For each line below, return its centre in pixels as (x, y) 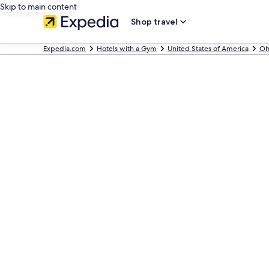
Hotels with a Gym (127, 49)
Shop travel (154, 22)
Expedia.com (65, 49)
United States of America (208, 49)
